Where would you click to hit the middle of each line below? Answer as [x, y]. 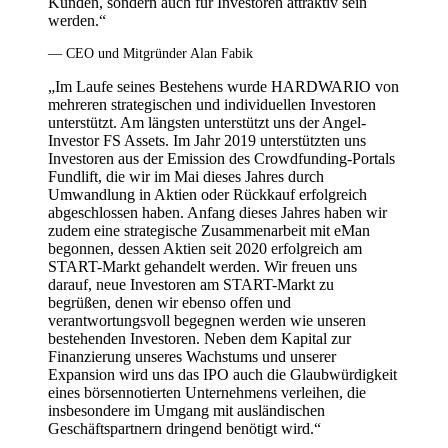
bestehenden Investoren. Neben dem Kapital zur [199, 339]
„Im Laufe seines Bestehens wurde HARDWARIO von [223, 87]
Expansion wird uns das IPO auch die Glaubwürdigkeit [222, 375]
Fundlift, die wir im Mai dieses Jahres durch [186, 177]
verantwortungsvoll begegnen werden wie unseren [207, 321]
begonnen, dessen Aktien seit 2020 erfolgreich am [205, 249]
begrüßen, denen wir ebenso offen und [169, 303]
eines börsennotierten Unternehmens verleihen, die [207, 393]
